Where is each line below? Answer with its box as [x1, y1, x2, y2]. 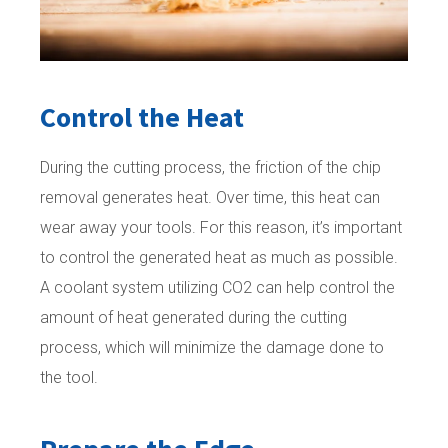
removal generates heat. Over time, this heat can [40, 188, 380, 208]
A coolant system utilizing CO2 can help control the [40, 278, 395, 298]
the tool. [40, 368, 98, 388]
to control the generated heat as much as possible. [40, 248, 398, 268]
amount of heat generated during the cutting [40, 308, 347, 328]
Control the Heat [40, 99, 244, 136]
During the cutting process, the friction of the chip [40, 158, 381, 178]
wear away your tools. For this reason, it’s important [40, 218, 402, 238]
